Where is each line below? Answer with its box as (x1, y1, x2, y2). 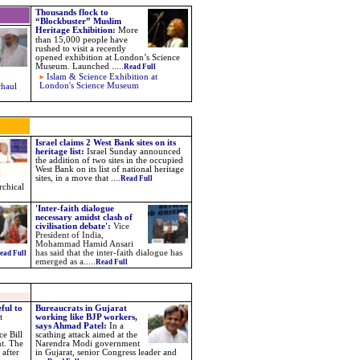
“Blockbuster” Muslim (35, 17, 121, 26)
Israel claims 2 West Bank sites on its (35, 138, 176, 147)
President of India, (35, 231, 104, 239)
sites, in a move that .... (35, 174, 121, 182)
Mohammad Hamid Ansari (35, 239, 133, 248)
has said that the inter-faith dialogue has (35, 248, 182, 257)
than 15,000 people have (35, 35, 128, 44)
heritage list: (35, 147, 84, 156)
